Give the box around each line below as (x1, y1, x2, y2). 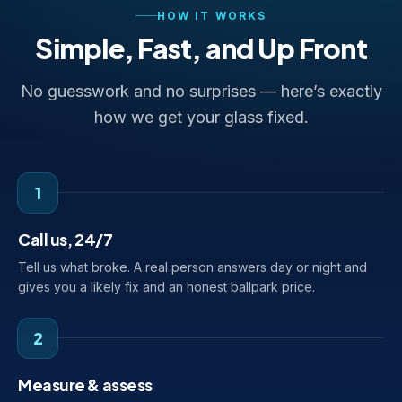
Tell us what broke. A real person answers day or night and (18, 258, 367, 275)
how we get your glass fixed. (93, 107, 309, 127)
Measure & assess (18, 373, 153, 395)
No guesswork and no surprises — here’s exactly (20, 81, 382, 100)
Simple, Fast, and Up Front (35, 31, 367, 66)
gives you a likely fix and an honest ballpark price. (18, 278, 315, 294)
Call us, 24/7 (18, 228, 113, 249)
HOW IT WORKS (156, 8, 267, 22)
